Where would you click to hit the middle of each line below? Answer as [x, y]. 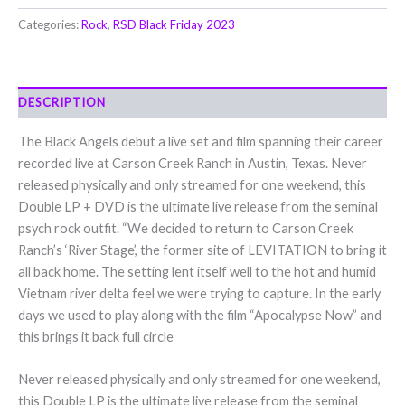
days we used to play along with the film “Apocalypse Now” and [200, 315]
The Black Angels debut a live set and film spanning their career [201, 141]
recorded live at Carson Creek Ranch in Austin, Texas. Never [193, 163]
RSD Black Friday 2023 [174, 24]
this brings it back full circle [96, 336]
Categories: [50, 24]
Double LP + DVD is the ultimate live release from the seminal [198, 206]
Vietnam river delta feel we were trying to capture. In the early [199, 293]
